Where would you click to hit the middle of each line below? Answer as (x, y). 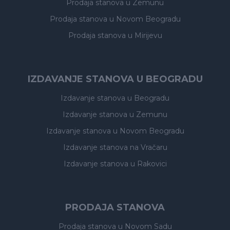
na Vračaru (148, 147)
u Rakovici (148, 164)
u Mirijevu (145, 35)
